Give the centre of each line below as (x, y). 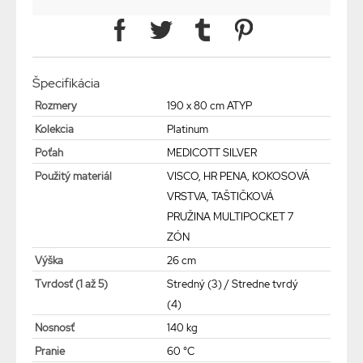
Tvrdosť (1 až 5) (71, 284)
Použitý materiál (73, 177)
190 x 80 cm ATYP (209, 106)
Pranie (50, 352)
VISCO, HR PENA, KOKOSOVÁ (238, 177)
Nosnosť (55, 328)
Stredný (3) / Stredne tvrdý (232, 284)
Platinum (187, 130)
